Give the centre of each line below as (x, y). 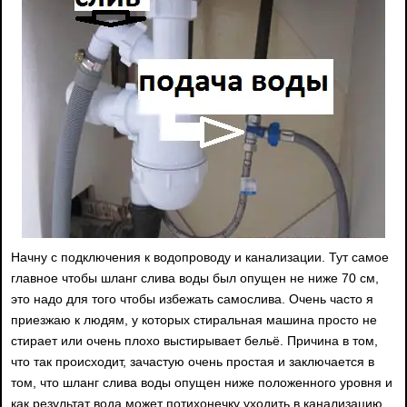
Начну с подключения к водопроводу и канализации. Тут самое (200, 257)
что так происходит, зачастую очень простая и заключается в (193, 361)
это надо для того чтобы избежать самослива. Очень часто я (192, 298)
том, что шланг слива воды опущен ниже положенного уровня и (202, 382)
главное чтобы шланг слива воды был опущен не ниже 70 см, (195, 278)
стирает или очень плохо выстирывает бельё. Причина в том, (194, 340)
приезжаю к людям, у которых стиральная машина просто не (194, 319)
